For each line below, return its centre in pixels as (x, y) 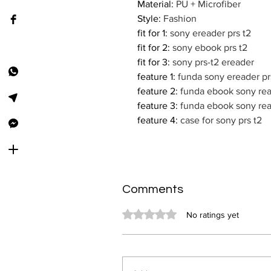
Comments (153, 190)
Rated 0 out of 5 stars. (153, 212)
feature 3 (156, 106)
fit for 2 (152, 48)
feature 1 (155, 77)
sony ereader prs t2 (211, 33)
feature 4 (156, 120)
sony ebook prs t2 (210, 48)
